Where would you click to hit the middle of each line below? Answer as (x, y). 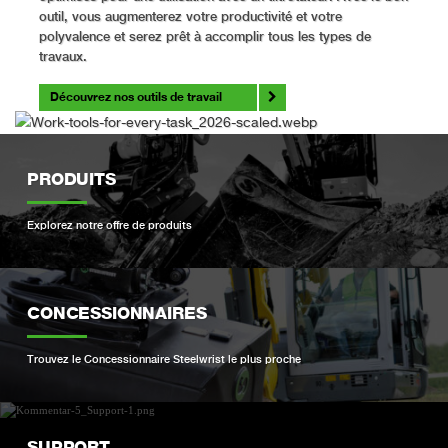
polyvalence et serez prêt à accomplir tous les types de (205, 36)
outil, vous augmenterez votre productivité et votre (190, 16)
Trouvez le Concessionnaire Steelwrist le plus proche (164, 358)
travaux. (63, 56)
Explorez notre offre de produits (110, 225)
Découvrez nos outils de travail (135, 97)
